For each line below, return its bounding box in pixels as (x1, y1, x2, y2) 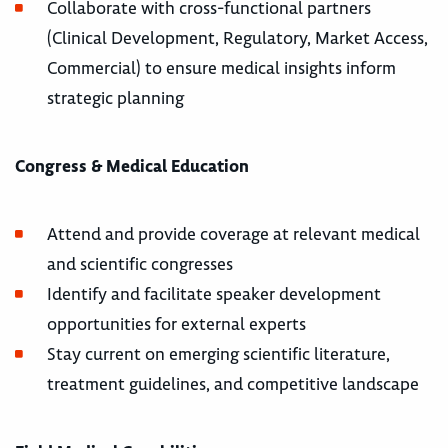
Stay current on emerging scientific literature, (47, 342, 390, 365)
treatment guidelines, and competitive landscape (47, 372, 419, 395)
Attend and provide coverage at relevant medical (47, 222, 420, 245)
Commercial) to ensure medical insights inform (47, 56, 396, 79)
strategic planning (47, 86, 184, 109)
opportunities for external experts (47, 312, 306, 335)
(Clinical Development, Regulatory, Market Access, (47, 26, 428, 49)
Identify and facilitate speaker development (47, 282, 381, 305)
